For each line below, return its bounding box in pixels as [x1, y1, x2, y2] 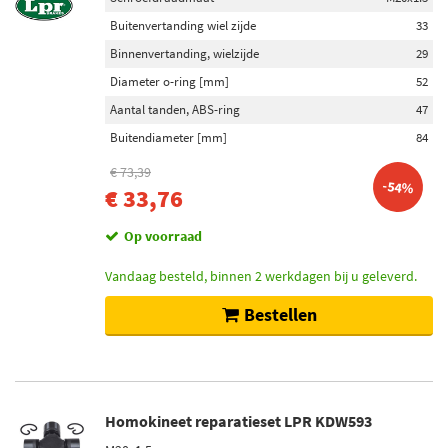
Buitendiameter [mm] [110, 129, 227, 146]
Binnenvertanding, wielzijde [110, 45, 259, 62]
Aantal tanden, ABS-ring [110, 101, 240, 118]
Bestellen [243, 303, 317, 326]
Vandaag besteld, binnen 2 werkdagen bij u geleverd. [105, 267, 417, 285]
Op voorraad [124, 227, 202, 245]
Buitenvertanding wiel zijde [110, 17, 256, 34]
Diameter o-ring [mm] [110, 73, 229, 90]
